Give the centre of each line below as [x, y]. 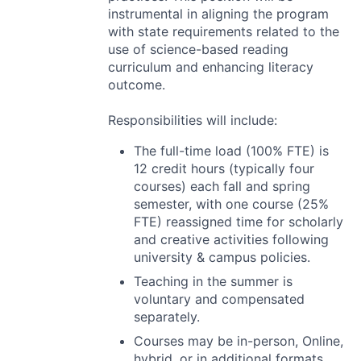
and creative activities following [231, 240]
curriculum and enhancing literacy [211, 67]
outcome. [137, 85]
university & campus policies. [222, 257]
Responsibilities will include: [193, 120]
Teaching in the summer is [213, 282]
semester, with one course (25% [231, 204]
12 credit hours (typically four [224, 169]
